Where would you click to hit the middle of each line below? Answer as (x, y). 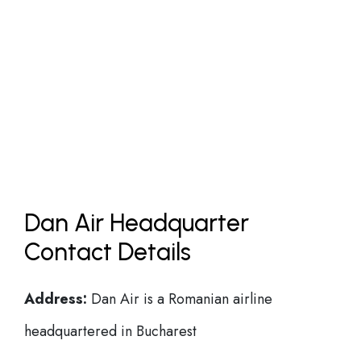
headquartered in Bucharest (110, 331)
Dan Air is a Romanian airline (180, 299)
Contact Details (108, 252)
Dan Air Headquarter (137, 223)
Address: (56, 299)
